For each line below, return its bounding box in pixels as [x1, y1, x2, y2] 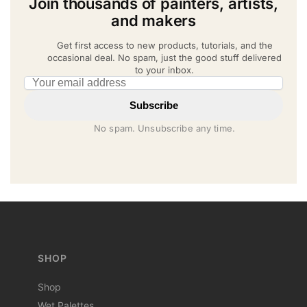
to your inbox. [135, 64, 194, 75]
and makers [111, 11, 196, 29]
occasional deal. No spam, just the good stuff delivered [47, 51, 282, 63]
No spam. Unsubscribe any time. [94, 123, 235, 134]
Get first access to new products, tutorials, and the [56, 39, 273, 51]
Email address [23, 75, 91, 89]
